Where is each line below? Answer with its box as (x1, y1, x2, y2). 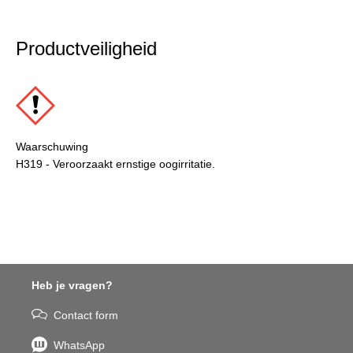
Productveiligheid (16, 37, 157, 59)
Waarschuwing (16, 139, 88, 153)
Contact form (54, 309, 118, 322)
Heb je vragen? (32, 279, 113, 292)
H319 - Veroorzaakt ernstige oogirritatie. (16, 157, 215, 170)
